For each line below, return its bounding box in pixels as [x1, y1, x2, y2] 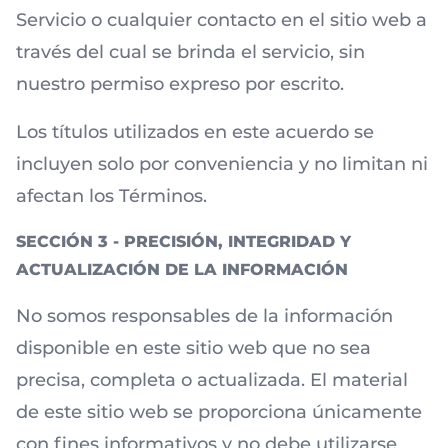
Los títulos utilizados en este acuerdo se [16, 121, 374, 143]
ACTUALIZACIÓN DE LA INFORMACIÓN [16, 260, 348, 279]
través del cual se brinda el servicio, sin [16, 41, 365, 63]
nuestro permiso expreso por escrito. [16, 73, 344, 95]
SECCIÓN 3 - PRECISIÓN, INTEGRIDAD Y [16, 232, 351, 251]
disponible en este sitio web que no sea [16, 337, 371, 359]
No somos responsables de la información [16, 305, 393, 327]
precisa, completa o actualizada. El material [16, 369, 408, 391]
